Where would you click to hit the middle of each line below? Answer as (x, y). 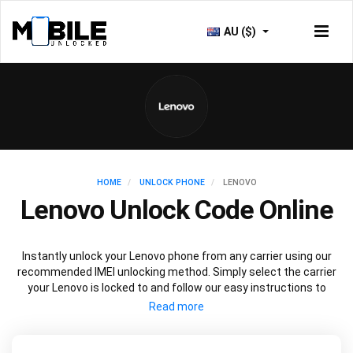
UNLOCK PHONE (172, 182)
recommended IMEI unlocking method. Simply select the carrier (176, 272)
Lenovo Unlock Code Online (176, 210)
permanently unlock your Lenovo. (176, 303)
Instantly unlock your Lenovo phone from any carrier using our (176, 256)
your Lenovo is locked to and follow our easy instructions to (176, 288)
